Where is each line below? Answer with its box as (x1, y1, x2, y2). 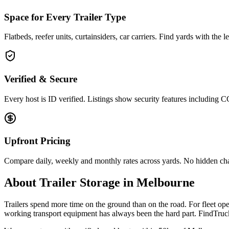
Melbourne (136, 176, 195, 190)
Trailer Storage (39, 176, 120, 190)
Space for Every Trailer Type (4, 11, 126, 22)
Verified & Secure (4, 74, 77, 85)
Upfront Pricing (4, 135, 71, 147)
